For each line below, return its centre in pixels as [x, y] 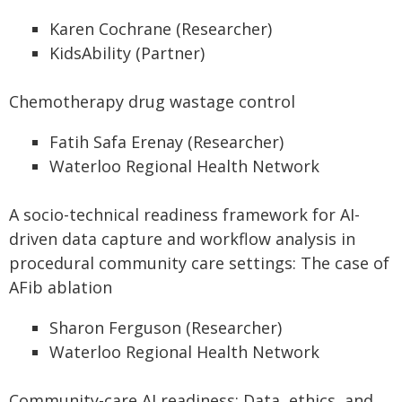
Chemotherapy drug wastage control [152, 101]
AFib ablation [61, 287]
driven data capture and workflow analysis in [182, 239]
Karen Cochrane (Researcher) [161, 29]
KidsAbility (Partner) [127, 53]
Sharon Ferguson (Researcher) [166, 328]
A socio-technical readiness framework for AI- [184, 214]
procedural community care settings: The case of [199, 263]
